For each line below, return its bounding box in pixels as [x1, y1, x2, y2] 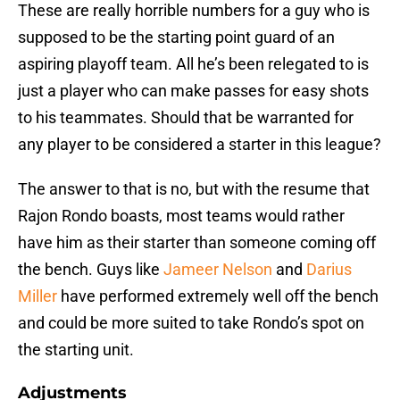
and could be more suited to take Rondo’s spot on [18, 313, 364, 333]
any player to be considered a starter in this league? [18, 135, 381, 154]
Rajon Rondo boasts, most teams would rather [18, 206, 345, 226]
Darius [306, 260, 352, 279]
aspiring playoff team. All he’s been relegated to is [18, 54, 369, 74]
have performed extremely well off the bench [57, 287, 379, 306]
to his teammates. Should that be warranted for [18, 108, 354, 128]
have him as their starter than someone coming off [18, 233, 376, 253]
